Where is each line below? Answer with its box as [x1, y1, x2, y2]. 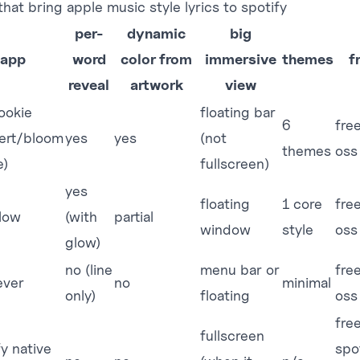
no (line [65, 261, 112, 278]
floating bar [200, 104, 276, 121]
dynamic [127, 25, 186, 42]
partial [114, 208, 153, 225]
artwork [129, 76, 183, 93]
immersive [204, 51, 276, 67]
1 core [282, 195, 322, 212]
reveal [68, 76, 109, 93]
